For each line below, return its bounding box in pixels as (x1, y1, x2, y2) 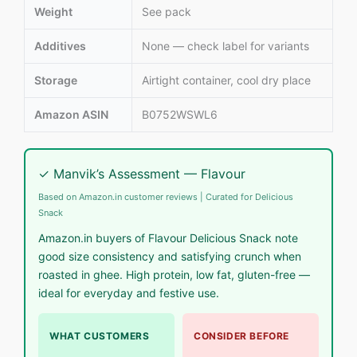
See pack (142, 5, 191, 19)
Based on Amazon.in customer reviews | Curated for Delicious (38, 191, 293, 203)
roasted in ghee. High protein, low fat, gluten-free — (38, 268, 310, 282)
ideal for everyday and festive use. (38, 286, 219, 300)
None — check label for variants (142, 39, 309, 53)
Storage (34, 73, 77, 88)
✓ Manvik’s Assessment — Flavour (38, 166, 245, 182)
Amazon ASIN (34, 108, 108, 122)
